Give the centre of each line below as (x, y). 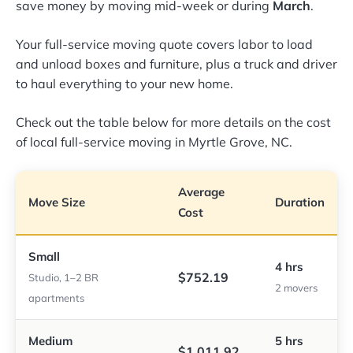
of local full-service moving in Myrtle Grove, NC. (154, 142)
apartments (56, 298)
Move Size (57, 203)
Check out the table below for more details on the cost (173, 123)
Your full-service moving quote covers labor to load (164, 45)
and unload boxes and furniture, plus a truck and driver (176, 64)
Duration (300, 203)
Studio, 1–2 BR (63, 278)
